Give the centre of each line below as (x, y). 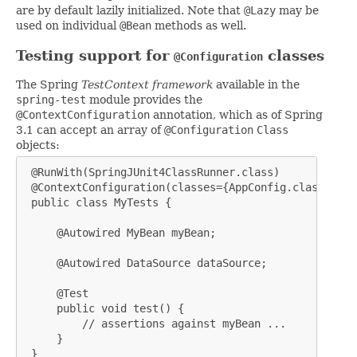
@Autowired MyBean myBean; (120, 233)
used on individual (68, 26)
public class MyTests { (98, 203)
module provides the (144, 100)
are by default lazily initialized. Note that (130, 11)
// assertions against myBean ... (155, 324)
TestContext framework (147, 85)
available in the (256, 85)
